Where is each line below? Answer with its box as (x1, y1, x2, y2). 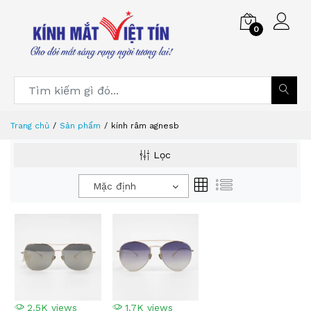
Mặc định (93, 180, 136, 192)
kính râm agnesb (111, 121, 179, 131)
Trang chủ (10, 121, 49, 131)
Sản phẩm (60, 121, 101, 131)
